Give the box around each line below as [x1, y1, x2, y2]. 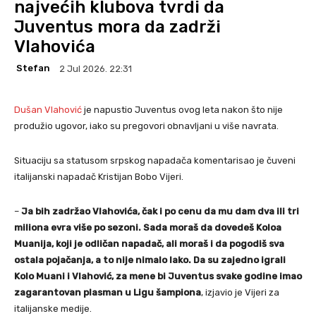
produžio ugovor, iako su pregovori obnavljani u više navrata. [14, 120, 279, 131]
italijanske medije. [14, 303, 92, 314]
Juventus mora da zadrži [14, 16, 221, 37]
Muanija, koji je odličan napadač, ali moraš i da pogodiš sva [14, 238, 284, 249]
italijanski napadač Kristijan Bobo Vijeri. [14, 171, 183, 182]
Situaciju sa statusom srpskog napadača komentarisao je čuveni [14, 154, 296, 166]
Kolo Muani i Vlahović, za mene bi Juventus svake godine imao [14, 270, 302, 281]
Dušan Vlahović [14, 104, 82, 115]
